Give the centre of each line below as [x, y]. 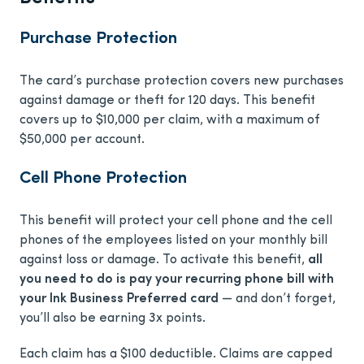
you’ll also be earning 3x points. [113, 319]
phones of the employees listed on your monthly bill [173, 241]
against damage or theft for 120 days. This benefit [167, 101]
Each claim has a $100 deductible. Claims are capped [176, 355]
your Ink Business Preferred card [119, 299]
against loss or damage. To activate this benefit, [164, 260]
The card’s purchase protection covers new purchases [182, 82]
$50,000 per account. [82, 140]
